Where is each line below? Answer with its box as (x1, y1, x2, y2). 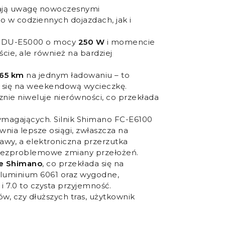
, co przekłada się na (42, 159, 124, 168)
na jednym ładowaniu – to (24, 70, 130, 80)
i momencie (104, 37, 155, 47)
